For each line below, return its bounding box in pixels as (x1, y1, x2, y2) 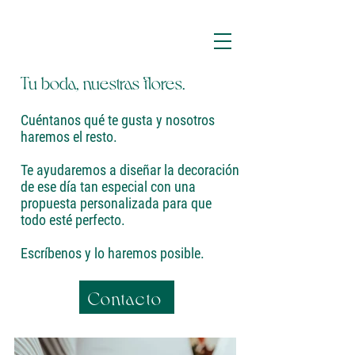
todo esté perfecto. (21, 212, 125, 228)
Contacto (87, 286, 163, 308)
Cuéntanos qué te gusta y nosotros (21, 112, 215, 128)
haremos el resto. (21, 128, 120, 145)
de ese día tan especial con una (21, 178, 196, 195)
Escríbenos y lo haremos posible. (21, 245, 204, 261)
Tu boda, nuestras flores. (21, 71, 185, 93)
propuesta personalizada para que (21, 195, 215, 212)
